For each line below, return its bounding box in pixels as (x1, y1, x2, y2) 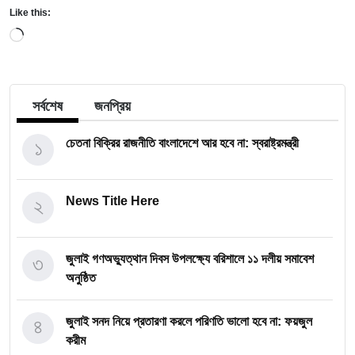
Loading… (23, 26, 82, 40)
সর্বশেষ (32, 98, 63, 114)
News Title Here (66, 194, 159, 208)
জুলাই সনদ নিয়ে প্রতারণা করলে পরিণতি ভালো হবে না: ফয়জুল (66, 315, 312, 328)
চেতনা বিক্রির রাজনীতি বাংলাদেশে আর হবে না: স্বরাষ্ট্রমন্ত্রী (66, 136, 299, 150)
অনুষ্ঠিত (66, 271, 96, 284)
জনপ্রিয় (94, 98, 131, 114)
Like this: (10, 7, 51, 18)
